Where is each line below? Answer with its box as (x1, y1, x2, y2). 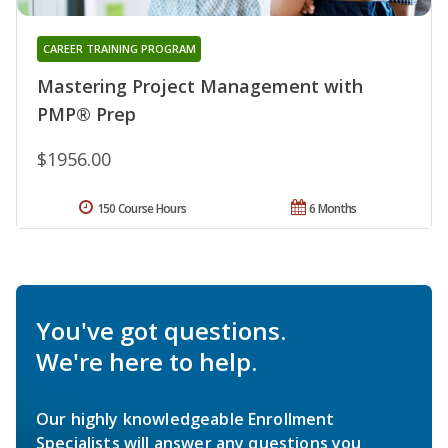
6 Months (309, 199, 357, 217)
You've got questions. (36, 313, 286, 347)
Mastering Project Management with (37, 73, 363, 98)
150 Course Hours (96, 199, 187, 217)
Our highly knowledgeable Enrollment (36, 407, 335, 430)
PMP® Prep (37, 101, 136, 126)
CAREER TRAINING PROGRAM (42, 40, 196, 56)
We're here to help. (36, 344, 257, 378)
